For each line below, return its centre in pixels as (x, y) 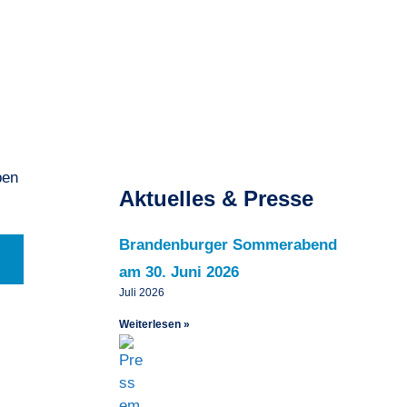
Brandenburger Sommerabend (228, 244)
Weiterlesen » (154, 324)
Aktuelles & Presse (216, 198)
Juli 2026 (142, 292)
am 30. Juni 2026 (179, 272)
